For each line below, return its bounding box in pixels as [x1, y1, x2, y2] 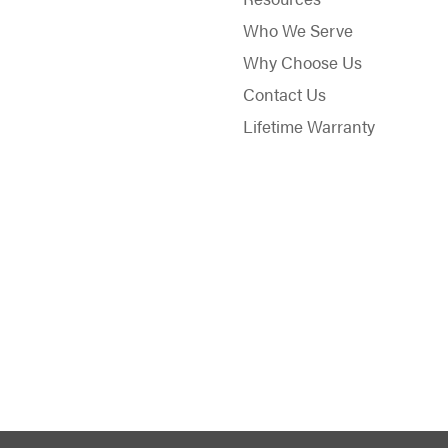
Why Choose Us [243, 49, 362, 74]
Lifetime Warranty [243, 113, 375, 138]
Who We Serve [243, 17, 353, 42]
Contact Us [243, 81, 326, 106]
